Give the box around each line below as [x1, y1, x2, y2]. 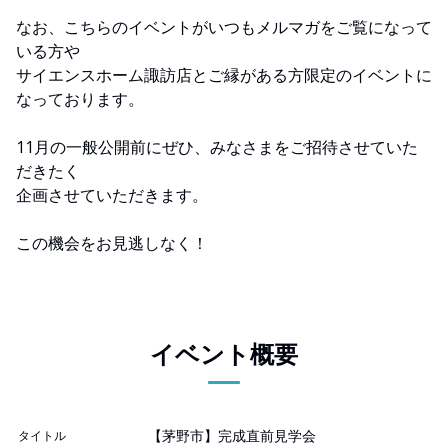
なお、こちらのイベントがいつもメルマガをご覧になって [16, 16, 432, 39]
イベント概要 [150, 337, 298, 371]
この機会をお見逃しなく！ [16, 232, 208, 255]
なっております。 [16, 88, 144, 111]
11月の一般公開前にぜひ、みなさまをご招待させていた [16, 136, 418, 159]
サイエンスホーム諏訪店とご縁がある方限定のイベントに [16, 64, 432, 87]
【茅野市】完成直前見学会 [148, 426, 316, 446]
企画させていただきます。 [16, 184, 208, 207]
